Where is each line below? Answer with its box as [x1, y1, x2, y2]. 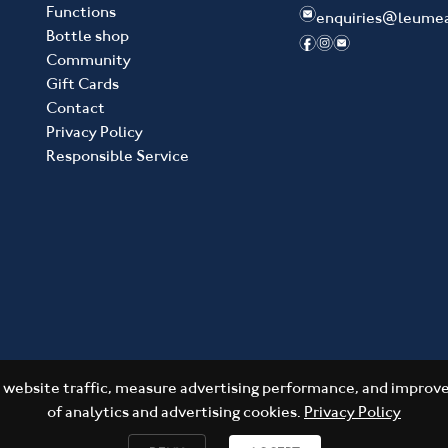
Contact [46, 97, 105, 118]
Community [46, 49, 131, 70]
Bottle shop [46, 25, 129, 46]
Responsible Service [46, 145, 189, 166]
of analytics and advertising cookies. [47, 402, 304, 422]
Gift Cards [46, 73, 119, 94]
